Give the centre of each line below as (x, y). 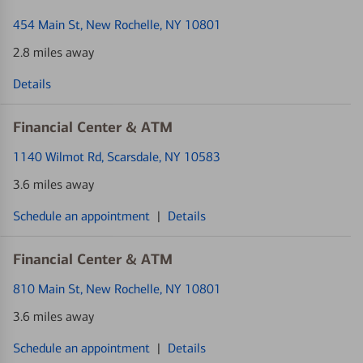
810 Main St (47, 288)
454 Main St (47, 24)
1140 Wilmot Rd (57, 156)
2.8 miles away (53, 52)
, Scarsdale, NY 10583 (161, 156)
